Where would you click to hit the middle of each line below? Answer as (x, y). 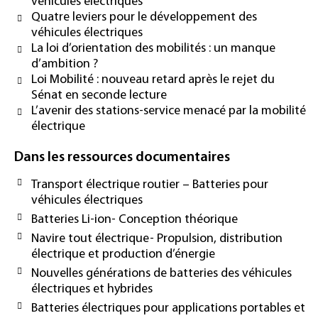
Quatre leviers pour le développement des (144, 17)
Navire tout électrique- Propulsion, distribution (157, 238)
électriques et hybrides (92, 289)
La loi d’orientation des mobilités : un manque (153, 48)
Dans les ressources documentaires (122, 157)
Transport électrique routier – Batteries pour (150, 185)
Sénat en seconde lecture (99, 95)
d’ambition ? (65, 64)
